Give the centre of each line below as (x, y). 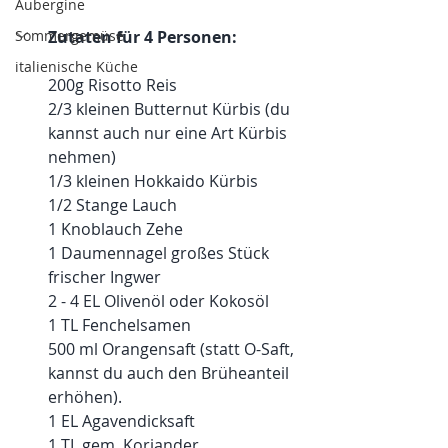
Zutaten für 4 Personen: (142, 36)
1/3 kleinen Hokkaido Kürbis (153, 180)
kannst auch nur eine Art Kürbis (169, 132)
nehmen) (82, 156)
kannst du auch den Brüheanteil (170, 372)
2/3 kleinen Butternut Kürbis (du (171, 108)
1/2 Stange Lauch (112, 204)
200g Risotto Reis (112, 84)
